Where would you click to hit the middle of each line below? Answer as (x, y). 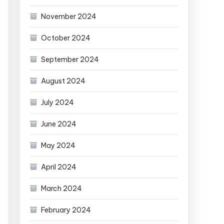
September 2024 (70, 59)
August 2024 (63, 81)
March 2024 (61, 188)
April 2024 (59, 167)
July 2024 (57, 102)
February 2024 (66, 210)
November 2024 (69, 16)
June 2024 (59, 124)
